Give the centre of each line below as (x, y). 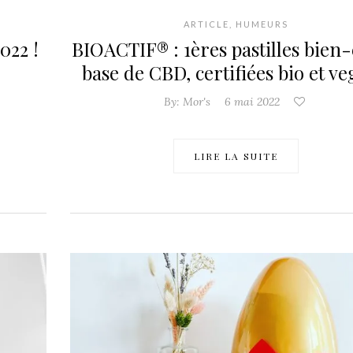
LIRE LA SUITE (236, 156)
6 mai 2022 (252, 102)
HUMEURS (262, 24)
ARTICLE (206, 24)
